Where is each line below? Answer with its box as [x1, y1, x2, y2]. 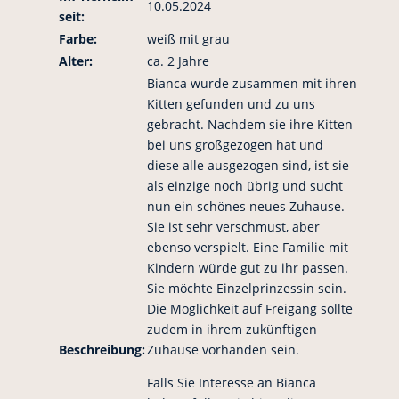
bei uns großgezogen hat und [146, 136, 323, 153]
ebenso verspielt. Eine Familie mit [146, 239, 348, 256]
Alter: [58, 53, 93, 69]
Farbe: [58, 30, 97, 47]
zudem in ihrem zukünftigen [146, 321, 317, 338]
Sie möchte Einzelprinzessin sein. [146, 280, 346, 297]
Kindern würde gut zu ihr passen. [146, 259, 348, 276]
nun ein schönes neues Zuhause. [146, 198, 345, 215]
